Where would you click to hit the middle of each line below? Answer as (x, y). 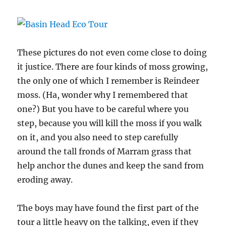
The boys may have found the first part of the (108, 208)
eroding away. (45, 180)
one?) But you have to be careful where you (103, 109)
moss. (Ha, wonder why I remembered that (103, 95)
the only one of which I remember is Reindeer (108, 81)
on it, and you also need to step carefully (98, 137)
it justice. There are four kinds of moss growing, (113, 67)
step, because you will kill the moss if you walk (110, 123)
